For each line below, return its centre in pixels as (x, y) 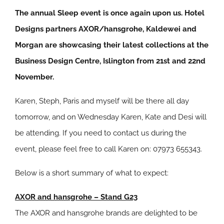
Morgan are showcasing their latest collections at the (112, 45)
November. (34, 77)
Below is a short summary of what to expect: (92, 173)
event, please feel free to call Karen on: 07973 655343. (108, 149)
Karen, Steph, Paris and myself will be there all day (102, 101)
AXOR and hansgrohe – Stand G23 (76, 197)
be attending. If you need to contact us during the (101, 133)
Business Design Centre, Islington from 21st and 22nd (110, 61)
